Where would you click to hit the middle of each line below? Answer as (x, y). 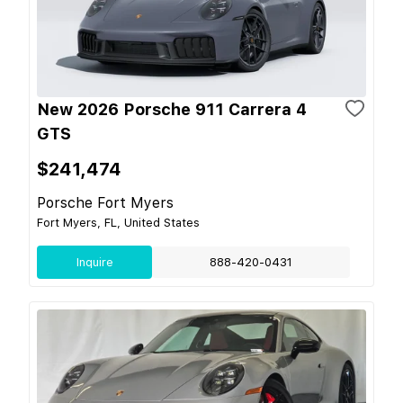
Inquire (94, 262)
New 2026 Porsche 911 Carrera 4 (172, 109)
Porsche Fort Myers (105, 202)
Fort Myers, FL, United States (118, 222)
